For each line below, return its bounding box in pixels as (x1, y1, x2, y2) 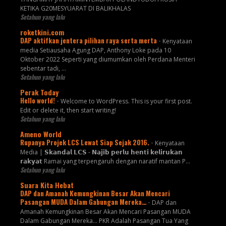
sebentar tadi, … (20, 64, 66, 73)
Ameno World (20, 129, 62, 140)
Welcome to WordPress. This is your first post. (60, 97, 192, 106)
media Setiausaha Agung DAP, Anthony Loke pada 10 (20, 46, 171, 55)
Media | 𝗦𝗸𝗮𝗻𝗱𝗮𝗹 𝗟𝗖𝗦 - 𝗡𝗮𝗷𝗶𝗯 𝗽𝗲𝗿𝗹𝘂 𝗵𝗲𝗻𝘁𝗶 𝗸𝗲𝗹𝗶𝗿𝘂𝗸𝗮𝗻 (20, 148, 183, 157)
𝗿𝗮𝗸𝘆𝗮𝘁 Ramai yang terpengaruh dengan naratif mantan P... (20, 157, 190, 166)
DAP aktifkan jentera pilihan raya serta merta (20, 35, 158, 46)
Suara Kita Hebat (20, 180, 74, 191)
